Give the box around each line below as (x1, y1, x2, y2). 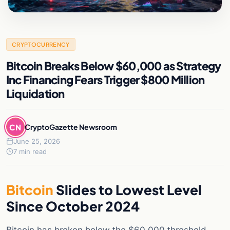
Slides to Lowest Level (53, 181, 202, 199)
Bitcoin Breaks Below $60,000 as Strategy (6, 59, 221, 73)
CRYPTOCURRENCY (12, 41, 70, 48)
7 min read (13, 147, 47, 156)
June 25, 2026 (13, 137, 60, 146)
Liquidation (6, 86, 65, 101)
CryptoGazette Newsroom (25, 122, 117, 131)
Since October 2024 (6, 198, 140, 215)
